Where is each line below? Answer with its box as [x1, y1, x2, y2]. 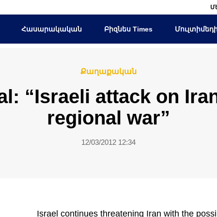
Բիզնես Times [104, 25, 153, 33]
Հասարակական [21, 25, 82, 33]
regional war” [47, 107, 170, 128]
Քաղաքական [80, 67, 137, 76]
